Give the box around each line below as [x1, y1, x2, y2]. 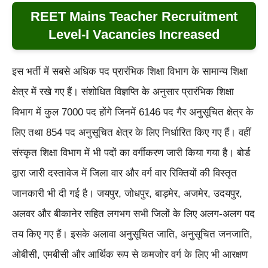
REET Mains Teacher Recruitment [31, 9, 237, 24]
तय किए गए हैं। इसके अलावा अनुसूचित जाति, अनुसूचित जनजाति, [12, 229, 252, 240]
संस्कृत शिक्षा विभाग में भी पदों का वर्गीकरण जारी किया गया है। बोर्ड [12, 147, 250, 159]
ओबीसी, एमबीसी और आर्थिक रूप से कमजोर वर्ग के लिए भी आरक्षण [12, 249, 248, 260]
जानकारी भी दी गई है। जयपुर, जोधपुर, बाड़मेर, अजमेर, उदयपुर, [12, 188, 242, 199]
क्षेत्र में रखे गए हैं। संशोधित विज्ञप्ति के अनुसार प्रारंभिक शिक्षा [12, 86, 234, 98]
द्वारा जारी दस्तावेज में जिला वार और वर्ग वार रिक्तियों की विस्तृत [12, 167, 237, 179]
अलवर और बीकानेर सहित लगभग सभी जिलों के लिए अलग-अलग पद [12, 208, 255, 220]
